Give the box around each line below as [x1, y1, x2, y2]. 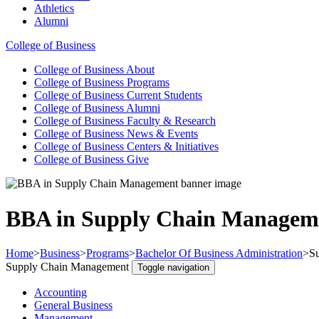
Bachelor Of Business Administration [135, 247, 303, 260]
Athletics [34, 2, 74, 15]
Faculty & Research [127, 115, 216, 127]
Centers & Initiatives [127, 140, 219, 153]
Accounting [34, 286, 87, 299]
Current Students [127, 89, 202, 102]
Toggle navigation [137, 262, 209, 273]
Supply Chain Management [6, 261, 132, 273]
